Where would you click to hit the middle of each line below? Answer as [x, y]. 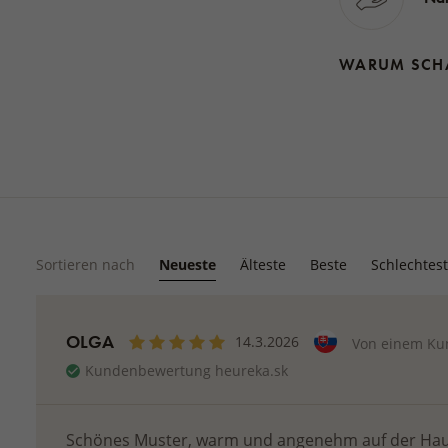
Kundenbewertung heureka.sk [186, 370]
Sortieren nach [85, 264]
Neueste [187, 264]
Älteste [262, 264]
